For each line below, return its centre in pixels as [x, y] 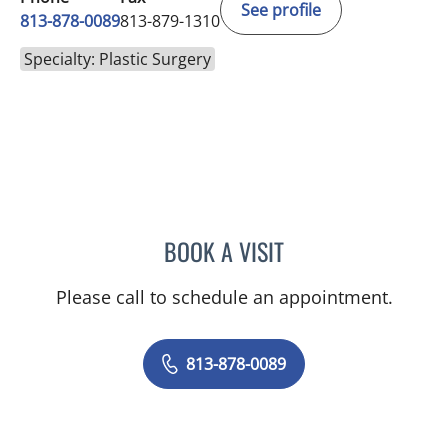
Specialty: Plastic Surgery [117, 59]
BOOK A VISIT [224, 251]
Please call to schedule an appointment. [224, 297]
